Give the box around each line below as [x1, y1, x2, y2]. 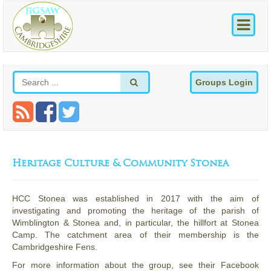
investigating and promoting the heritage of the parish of [12, 206, 259, 216]
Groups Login [195, 77, 253, 88]
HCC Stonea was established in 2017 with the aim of [12, 194, 259, 204]
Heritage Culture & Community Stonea [12, 157, 229, 169]
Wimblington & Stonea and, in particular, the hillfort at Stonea [12, 218, 259, 228]
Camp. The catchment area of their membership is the [12, 230, 259, 240]
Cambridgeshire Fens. [12, 242, 97, 252]
